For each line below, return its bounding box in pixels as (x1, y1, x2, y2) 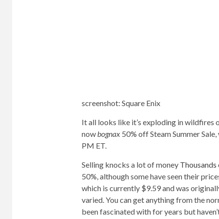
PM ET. (81, 141, 107, 151)
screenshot (81, 98, 118, 108)
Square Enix (121, 98, 160, 108)
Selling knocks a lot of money (81, 160, 178, 170)
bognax (97, 129, 120, 139)
